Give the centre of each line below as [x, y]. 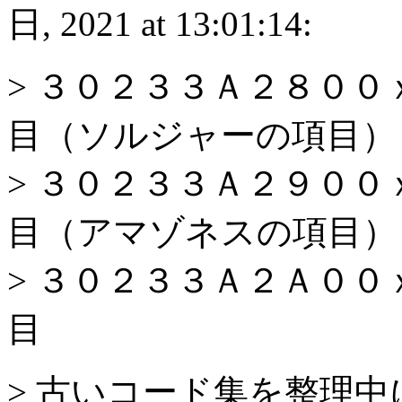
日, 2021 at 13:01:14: [160, 23]
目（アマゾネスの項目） [202, 232]
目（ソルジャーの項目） [202, 135]
